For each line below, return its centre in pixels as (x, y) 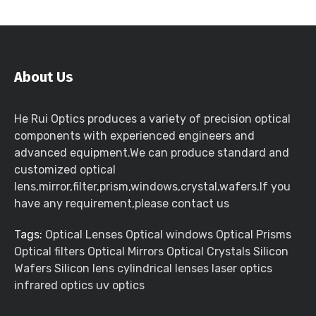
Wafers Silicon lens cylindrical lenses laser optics (143, 268)
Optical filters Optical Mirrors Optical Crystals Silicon (151, 251)
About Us (44, 77)
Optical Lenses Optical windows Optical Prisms (168, 235)
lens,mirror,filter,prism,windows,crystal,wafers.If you (152, 187)
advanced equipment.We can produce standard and (152, 153)
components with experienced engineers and (134, 136)
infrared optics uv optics (79, 285)
